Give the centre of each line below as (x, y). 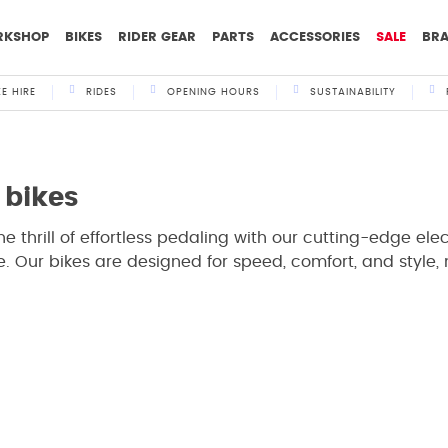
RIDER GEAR (157, 37)
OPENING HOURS (213, 92)
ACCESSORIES (315, 37)
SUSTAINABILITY (352, 92)
